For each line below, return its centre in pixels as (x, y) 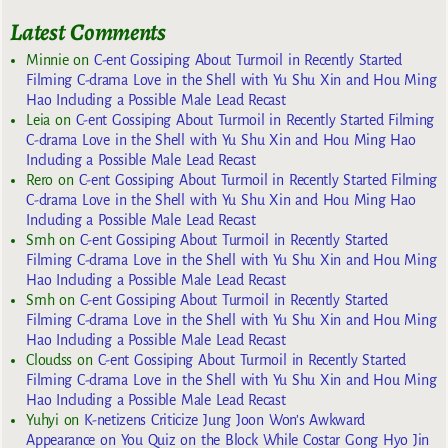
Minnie (47, 59)
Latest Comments (88, 32)
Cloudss (49, 359)
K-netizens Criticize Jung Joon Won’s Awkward (225, 419)
